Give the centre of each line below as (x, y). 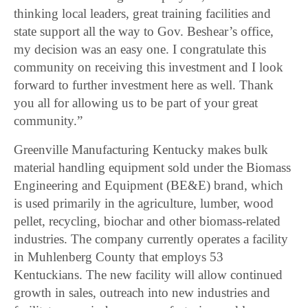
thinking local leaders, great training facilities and (143, 14)
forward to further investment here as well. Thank (144, 85)
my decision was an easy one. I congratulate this (140, 49)
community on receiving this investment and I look (149, 67)
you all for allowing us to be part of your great (136, 103)
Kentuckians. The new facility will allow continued (148, 275)
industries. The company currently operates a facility (151, 239)
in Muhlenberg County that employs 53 (119, 257)
